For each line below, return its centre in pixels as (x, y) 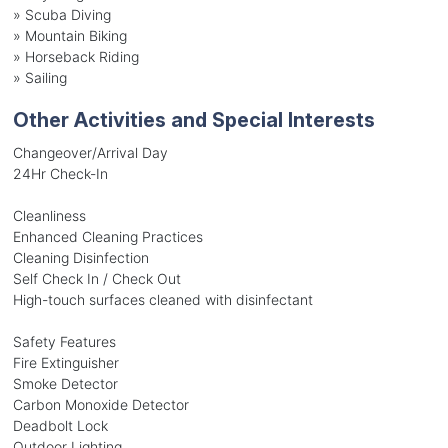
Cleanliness (49, 215)
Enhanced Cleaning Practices (107, 236)
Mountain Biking (75, 35)
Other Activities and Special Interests (193, 119)
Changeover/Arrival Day (90, 152)
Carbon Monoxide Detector (100, 404)
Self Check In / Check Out (96, 278)
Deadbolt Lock (60, 425)
